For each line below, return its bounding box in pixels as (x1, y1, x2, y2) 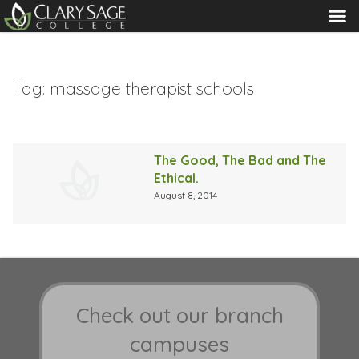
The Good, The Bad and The (154, 151, 327, 168)
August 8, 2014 (154, 188, 218, 201)
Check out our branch (75, 302, 284, 329)
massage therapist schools (50, 77, 254, 99)
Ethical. (154, 169, 200, 186)
